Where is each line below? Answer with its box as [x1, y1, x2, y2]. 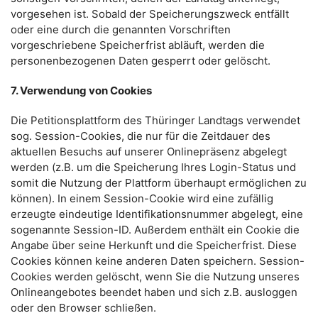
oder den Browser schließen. [11, 301, 156, 314]
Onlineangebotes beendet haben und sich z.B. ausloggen [11, 285, 297, 299]
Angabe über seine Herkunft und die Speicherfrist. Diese [11, 238, 297, 252]
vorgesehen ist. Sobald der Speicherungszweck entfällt [11, 7, 289, 21]
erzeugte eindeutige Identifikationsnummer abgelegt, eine [11, 207, 303, 221]
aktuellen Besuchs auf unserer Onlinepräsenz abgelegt [11, 145, 287, 158]
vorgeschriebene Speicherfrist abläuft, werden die [11, 38, 265, 52]
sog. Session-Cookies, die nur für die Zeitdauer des [11, 129, 270, 143]
